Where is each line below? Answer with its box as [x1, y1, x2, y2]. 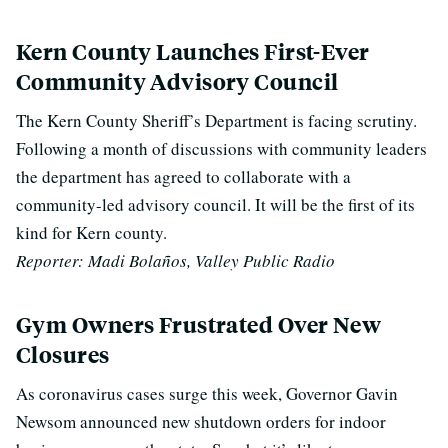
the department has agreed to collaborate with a [16, 165, 351, 188]
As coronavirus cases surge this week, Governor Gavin [16, 382, 398, 405]
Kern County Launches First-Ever [16, 37, 370, 66]
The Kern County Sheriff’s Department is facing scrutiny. [16, 109, 417, 132]
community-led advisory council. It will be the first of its [16, 193, 415, 216]
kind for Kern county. [16, 221, 167, 244]
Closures [16, 340, 110, 369]
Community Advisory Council [16, 67, 339, 96]
